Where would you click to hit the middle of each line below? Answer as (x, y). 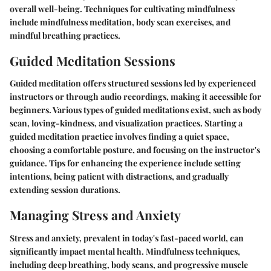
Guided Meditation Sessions (93, 60)
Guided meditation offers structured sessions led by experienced (133, 83)
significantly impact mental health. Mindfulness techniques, (125, 251)
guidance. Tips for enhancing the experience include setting (125, 163)
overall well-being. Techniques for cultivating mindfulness (122, 8)
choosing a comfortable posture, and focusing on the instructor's (135, 150)
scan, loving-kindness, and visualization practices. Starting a (126, 123)
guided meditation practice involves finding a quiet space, (119, 136)
